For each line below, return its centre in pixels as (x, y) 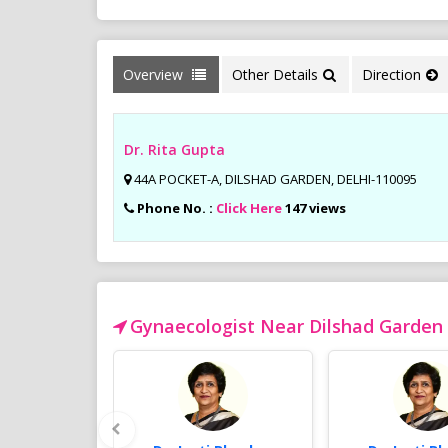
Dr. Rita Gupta (174, 150)
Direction (391, 75)
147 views (315, 208)
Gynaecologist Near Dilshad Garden (286, 326)
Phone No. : (176, 208)
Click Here (249, 208)
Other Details (275, 75)
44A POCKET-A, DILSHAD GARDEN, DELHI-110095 (275, 179)
